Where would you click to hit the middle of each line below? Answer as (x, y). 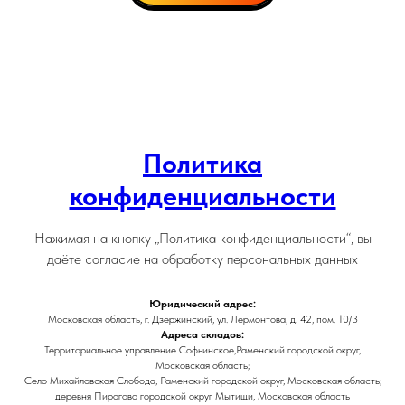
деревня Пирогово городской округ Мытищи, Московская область (202, 396)
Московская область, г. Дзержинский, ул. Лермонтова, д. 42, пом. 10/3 (202, 319)
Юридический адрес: (202, 303)
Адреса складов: (202, 334)
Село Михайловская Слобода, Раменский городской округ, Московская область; (202, 380)
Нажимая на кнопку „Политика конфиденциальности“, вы (202, 238)
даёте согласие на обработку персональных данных (202, 259)
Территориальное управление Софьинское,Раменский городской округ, (202, 349)
